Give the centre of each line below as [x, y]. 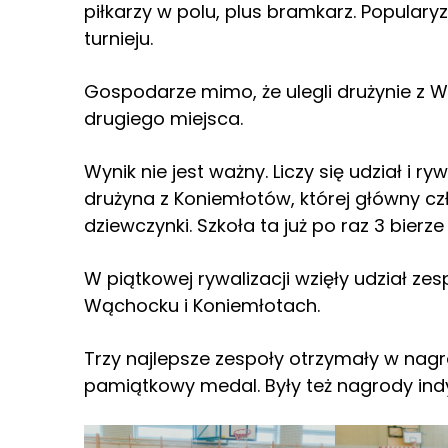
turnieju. [118, 39]
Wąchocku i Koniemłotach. [202, 306]
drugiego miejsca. [163, 119]
